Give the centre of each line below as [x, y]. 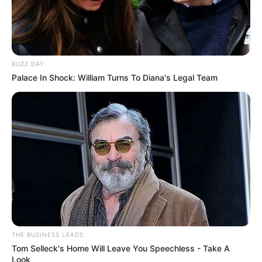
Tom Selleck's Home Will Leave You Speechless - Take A [121, 248]
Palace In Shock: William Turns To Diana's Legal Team [115, 78]
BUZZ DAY [28, 64]
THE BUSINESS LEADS [48, 234]
